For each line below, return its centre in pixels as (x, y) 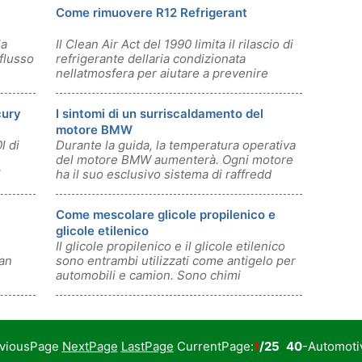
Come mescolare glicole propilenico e (166, 215)
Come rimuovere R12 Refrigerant (152, 13)
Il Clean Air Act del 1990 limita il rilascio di (175, 44)
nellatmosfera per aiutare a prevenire (162, 73)
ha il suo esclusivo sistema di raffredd (164, 174)
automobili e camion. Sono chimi (148, 275)
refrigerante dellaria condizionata (151, 59)
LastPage (147, 346)
